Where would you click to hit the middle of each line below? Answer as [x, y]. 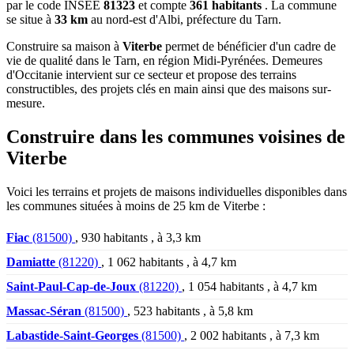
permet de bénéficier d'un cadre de [249, 46]
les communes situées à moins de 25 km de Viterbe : [136, 205]
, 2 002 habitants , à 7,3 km [252, 335]
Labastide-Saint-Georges [72, 335]
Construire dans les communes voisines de [176, 136]
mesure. [26, 103]
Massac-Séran [44, 311]
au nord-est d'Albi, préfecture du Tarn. [185, 19]
